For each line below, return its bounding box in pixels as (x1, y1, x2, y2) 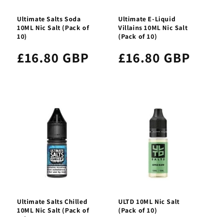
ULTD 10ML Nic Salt (118, 197, 180, 206)
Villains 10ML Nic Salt (118, 23, 188, 32)
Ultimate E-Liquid (118, 14, 176, 23)
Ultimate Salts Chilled (17, 197, 88, 206)
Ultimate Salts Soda (17, 14, 81, 23)
